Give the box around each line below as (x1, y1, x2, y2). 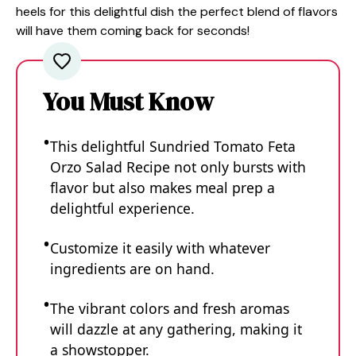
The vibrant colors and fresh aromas (50, 298, 289, 318)
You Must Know (43, 83, 214, 119)
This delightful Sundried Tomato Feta (50, 136, 296, 156)
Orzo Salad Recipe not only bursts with (50, 157, 306, 176)
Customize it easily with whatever (50, 238, 270, 257)
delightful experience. (50, 198, 195, 218)
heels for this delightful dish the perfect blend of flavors (16, 2, 338, 20)
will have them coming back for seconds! (16, 21, 250, 39)
